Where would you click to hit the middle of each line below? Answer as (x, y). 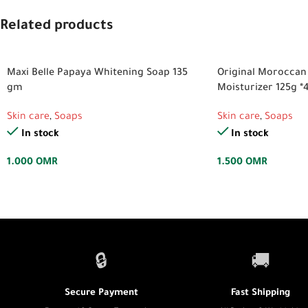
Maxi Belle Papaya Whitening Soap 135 (97, 74)
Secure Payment (101, 293)
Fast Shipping (261, 293)
